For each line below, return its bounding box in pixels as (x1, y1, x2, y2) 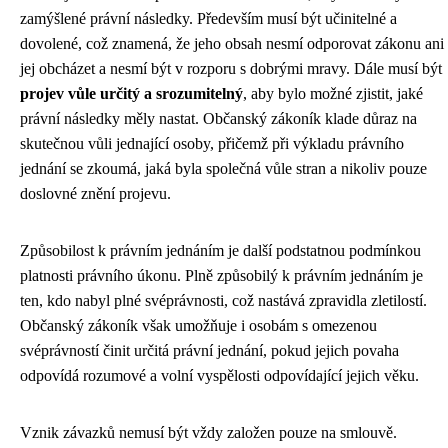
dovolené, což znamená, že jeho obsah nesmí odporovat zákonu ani (20, 35, 444, 52)
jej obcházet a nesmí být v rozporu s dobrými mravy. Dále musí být (20, 60, 442, 77)
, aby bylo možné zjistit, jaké (243, 85, 423, 102)
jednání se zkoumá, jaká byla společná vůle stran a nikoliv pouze (20, 160, 427, 177)
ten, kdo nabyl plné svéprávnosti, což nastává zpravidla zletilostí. (20, 292, 427, 309)
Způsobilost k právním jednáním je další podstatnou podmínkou (20, 242, 421, 259)
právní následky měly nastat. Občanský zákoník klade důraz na (20, 110, 417, 127)
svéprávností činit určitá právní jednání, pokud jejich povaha (20, 342, 399, 359)
